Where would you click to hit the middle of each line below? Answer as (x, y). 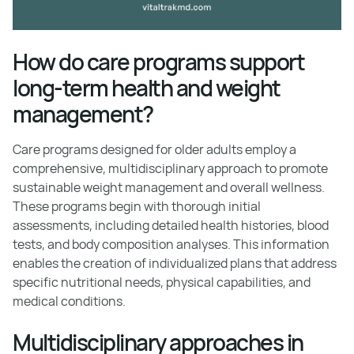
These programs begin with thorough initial (137, 206)
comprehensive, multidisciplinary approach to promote (170, 168)
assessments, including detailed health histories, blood (171, 225)
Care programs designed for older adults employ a (154, 149)
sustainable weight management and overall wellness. (169, 187)
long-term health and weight (147, 88)
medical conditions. (69, 301)
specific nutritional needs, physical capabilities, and (162, 282)
